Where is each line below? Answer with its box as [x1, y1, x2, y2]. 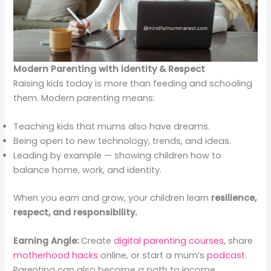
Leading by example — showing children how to [13, 149, 222, 162]
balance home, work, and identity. [13, 164, 162, 177]
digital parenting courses [114, 235, 224, 247]
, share [224, 235, 253, 247]
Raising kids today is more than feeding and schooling [13, 77, 253, 90]
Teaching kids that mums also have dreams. [13, 120, 211, 133]
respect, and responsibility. [13, 206, 137, 218]
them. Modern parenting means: [13, 91, 155, 104]
